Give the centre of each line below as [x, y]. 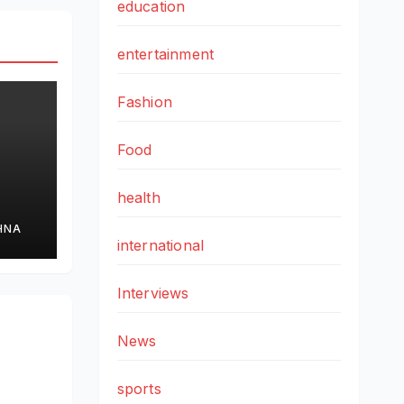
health [138, 198]
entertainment [165, 55]
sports [139, 389]
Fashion [144, 102]
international [161, 246]
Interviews [153, 294]
